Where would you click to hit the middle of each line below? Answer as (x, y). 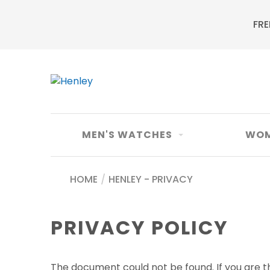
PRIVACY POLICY (140, 228)
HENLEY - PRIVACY (151, 179)
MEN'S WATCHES (127, 135)
